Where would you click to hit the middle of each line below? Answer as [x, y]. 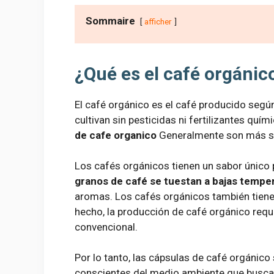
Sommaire [110, 20]
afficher [158, 21]
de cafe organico [117, 135]
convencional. [106, 227]
